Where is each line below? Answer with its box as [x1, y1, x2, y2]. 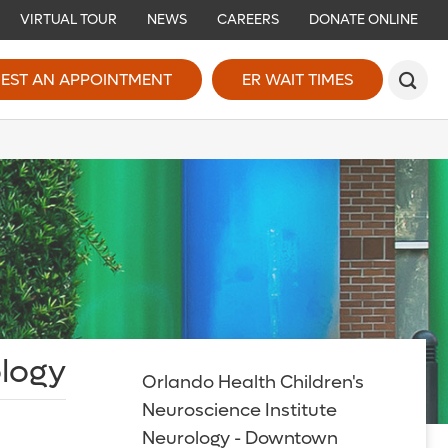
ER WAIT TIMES [242, 69, 353, 90]
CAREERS [217, 10, 279, 29]
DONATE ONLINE [309, 10, 418, 29]
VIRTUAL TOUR [20, 10, 117, 29]
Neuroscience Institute [141, 399, 337, 422]
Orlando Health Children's [141, 371, 364, 394]
